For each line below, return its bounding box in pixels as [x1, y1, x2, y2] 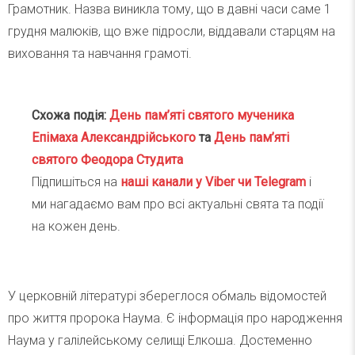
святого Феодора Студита [32, 152, 183, 168]
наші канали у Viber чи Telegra [120, 174, 296, 190]
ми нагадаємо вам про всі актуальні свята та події [32, 197, 323, 212]
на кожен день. [32, 219, 120, 235]
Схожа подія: [32, 108, 109, 124]
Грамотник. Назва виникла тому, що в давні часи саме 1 [8, 2, 331, 17]
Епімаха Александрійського [32, 130, 196, 146]
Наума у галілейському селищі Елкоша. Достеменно [8, 333, 312, 349]
